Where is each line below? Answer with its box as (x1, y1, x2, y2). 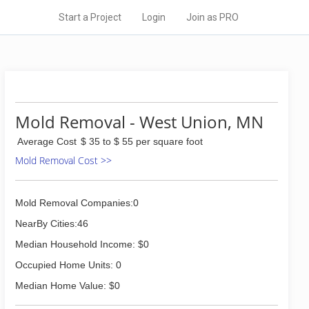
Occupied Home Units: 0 (15, 259, 121, 270)
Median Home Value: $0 (15, 280, 120, 291)
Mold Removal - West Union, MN (15, 110, 263, 133)
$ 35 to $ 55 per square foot (81, 136, 203, 147)
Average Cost (17, 136, 77, 147)
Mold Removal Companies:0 (15, 197, 139, 208)
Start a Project (59, 12, 121, 23)
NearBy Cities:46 (15, 218, 88, 229)
